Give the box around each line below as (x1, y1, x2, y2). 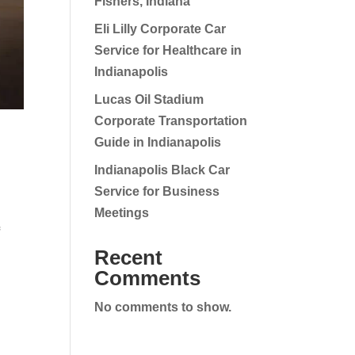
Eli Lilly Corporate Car (94, 22, 227, 36)
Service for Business (94, 185, 220, 198)
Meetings (94, 206, 150, 219)
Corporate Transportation (94, 114, 248, 128)
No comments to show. (94, 300, 232, 314)
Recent (94, 246, 163, 269)
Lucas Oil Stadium (94, 93, 204, 106)
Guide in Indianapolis (94, 136, 222, 149)
